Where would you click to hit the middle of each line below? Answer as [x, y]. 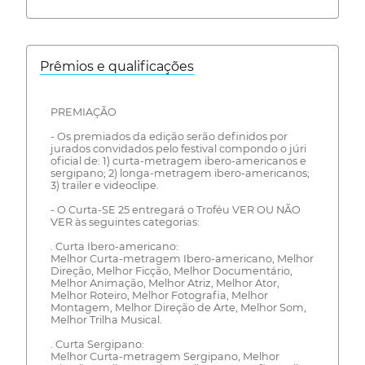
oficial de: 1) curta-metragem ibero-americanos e [178, 161]
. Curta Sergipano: [97, 344]
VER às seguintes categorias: [125, 222]
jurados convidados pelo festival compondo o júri [178, 148]
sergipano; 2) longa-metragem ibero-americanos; [180, 173]
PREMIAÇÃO [83, 112]
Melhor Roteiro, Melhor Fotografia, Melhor [159, 295]
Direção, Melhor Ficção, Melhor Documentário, [171, 270]
